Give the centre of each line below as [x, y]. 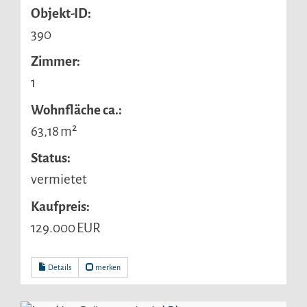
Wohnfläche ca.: [76, 110]
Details [59, 268]
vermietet [59, 180]
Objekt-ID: [61, 14]
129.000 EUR [66, 228]
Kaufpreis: [60, 206]
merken [107, 268]
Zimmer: [56, 62]
